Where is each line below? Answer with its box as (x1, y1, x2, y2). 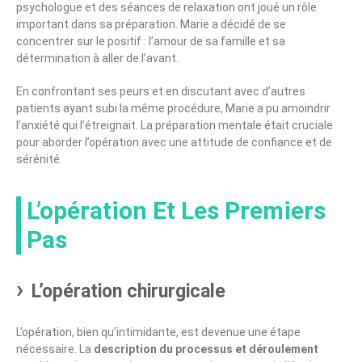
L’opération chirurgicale (32, 280, 225, 303)
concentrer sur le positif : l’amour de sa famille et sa (16, 35, 285, 48)
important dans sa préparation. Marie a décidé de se (16, 18, 286, 32)
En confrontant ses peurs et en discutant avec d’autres (16, 85, 305, 99)
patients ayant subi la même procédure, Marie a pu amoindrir (16, 102, 330, 116)
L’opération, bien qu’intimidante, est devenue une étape (16, 326, 301, 339)
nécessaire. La (16, 343, 94, 356)
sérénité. (16, 153, 62, 166)
